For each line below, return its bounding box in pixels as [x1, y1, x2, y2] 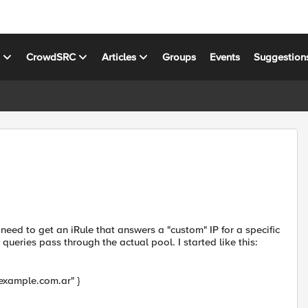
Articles [102, 50, 137, 63]
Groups [162, 50, 197, 63]
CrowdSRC [26, 50, 76, 63]
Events [210, 50, 241, 63]
